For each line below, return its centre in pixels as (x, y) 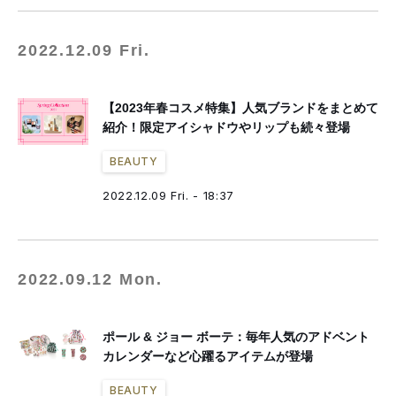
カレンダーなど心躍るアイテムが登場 (208, 356)
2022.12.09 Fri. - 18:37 (168, 195)
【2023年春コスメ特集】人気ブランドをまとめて (240, 108)
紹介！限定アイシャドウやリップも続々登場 (226, 127)
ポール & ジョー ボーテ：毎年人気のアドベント (236, 337)
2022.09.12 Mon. (90, 279)
